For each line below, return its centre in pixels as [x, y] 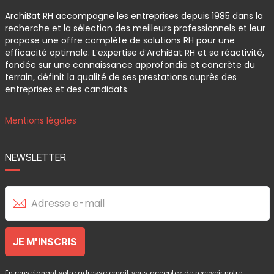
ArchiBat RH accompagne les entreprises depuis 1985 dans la [134, 16]
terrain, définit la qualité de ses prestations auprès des [120, 77]
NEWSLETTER [35, 157]
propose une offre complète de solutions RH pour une [120, 40]
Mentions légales [40, 120]
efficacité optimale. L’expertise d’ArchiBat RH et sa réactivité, [134, 53]
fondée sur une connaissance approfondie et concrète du [130, 65]
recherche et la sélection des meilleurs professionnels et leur [135, 28]
